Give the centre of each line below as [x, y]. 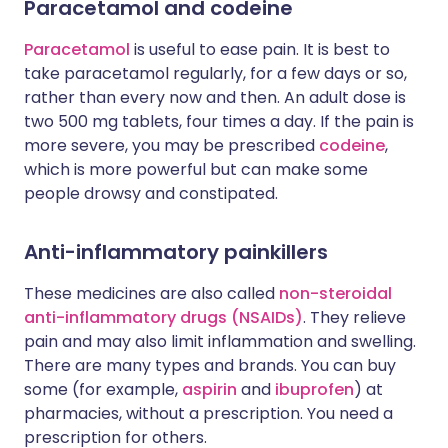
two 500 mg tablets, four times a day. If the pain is [219, 121]
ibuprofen [314, 389]
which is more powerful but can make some [196, 169]
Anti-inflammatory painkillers [176, 252]
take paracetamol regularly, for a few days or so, [215, 73]
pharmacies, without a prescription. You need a [208, 413]
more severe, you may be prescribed [171, 145]
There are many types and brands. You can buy [210, 365]
